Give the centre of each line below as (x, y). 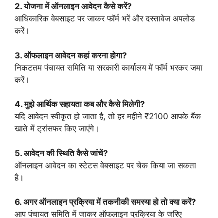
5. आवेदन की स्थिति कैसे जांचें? (61, 153)
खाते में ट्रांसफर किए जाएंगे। (57, 128)
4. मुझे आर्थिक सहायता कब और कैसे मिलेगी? (80, 104)
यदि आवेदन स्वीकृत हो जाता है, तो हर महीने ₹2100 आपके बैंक (108, 116)
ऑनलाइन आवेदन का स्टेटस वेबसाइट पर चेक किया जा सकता (105, 165)
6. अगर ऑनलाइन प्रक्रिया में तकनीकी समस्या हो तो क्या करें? (105, 202)
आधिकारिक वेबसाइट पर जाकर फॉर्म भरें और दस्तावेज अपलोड (105, 18)
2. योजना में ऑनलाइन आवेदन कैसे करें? (73, 6)
